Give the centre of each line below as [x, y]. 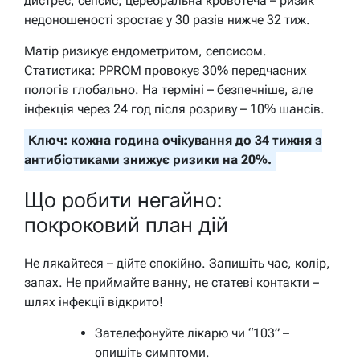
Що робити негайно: [123, 199]
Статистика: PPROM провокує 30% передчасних [166, 71]
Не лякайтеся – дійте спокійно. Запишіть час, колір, [177, 264]
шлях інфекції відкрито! [94, 302]
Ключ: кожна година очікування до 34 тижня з [175, 141]
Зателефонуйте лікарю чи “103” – [192, 333]
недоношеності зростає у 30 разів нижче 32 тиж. [167, 20]
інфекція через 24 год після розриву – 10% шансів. [174, 109]
